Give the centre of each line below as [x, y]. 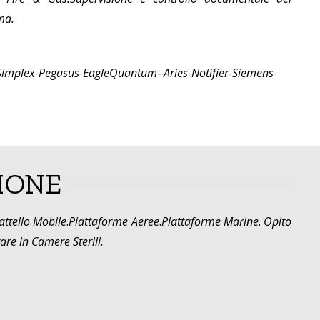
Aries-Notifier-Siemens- [220, 73]
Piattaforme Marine [210, 222]
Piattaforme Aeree [114, 222]
